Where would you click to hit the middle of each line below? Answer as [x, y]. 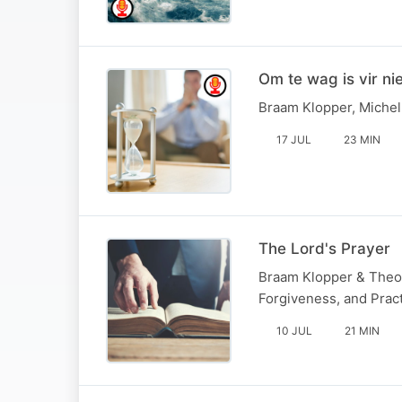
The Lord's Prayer [324, 248]
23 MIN [362, 139]
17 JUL [294, 139]
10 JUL [294, 330]
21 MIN [362, 330]
